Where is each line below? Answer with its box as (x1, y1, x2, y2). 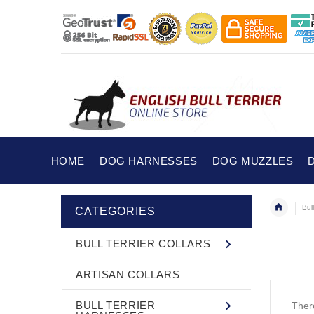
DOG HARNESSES (99, 155, 198, 167)
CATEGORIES (75, 205, 156, 217)
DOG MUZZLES (212, 155, 294, 167)
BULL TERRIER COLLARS (76, 237, 211, 250)
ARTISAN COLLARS (76, 268, 180, 280)
